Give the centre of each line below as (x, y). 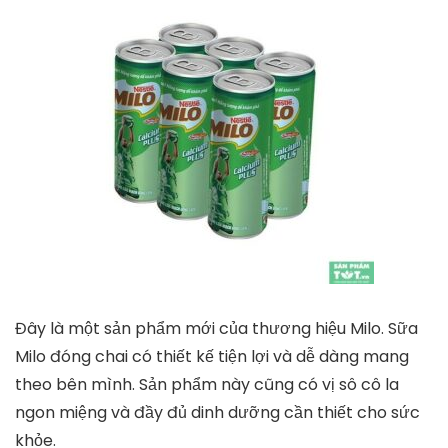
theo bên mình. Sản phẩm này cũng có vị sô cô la (207, 384)
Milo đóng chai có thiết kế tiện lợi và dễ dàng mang (212, 356)
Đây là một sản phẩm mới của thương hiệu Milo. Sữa (216, 328)
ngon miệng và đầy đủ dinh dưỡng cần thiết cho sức (217, 412)
